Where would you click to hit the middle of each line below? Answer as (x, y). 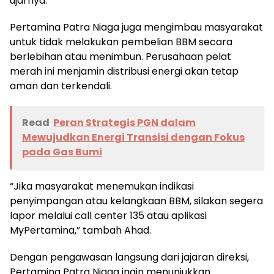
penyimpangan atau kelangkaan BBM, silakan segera (136, 201)
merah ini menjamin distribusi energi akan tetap (124, 71)
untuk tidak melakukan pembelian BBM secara (121, 42)
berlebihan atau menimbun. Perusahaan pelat (120, 56)
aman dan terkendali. (61, 86)
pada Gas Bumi (62, 152)
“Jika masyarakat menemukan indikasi (102, 186)
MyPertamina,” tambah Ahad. (80, 230)
